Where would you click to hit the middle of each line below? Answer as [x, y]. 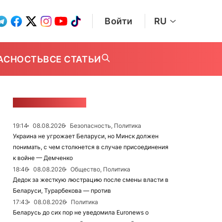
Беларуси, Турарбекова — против [62, 191]
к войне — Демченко [43, 158]
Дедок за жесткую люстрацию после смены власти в [91, 180]
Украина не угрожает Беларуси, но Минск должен [86, 136]
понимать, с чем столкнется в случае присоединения [91, 147]
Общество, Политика [100, 169]
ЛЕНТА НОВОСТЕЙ [50, 103]
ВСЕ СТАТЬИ [72, 59]
